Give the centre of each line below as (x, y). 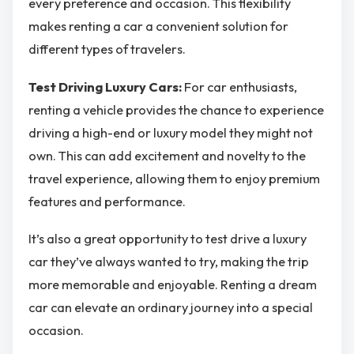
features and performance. (107, 201)
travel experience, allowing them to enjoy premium (174, 178)
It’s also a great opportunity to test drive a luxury (168, 239)
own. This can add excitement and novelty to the (167, 155)
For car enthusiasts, (241, 87)
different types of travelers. (107, 49)
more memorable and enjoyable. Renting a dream (173, 285)
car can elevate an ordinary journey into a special (171, 308)
